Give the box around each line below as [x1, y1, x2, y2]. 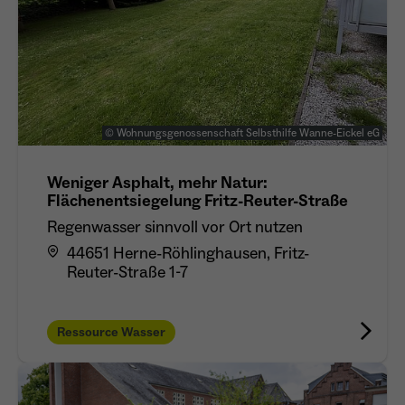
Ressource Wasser [57, 324, 165, 341]
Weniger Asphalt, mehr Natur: [47, 172, 268, 193]
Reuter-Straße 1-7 [67, 261, 188, 283]
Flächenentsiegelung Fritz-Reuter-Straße [47, 190, 348, 212]
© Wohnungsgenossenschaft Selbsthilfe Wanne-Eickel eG [105, 126, 380, 140]
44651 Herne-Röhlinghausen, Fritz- [67, 242, 309, 264]
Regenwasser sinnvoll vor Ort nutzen [47, 216, 303, 238]
